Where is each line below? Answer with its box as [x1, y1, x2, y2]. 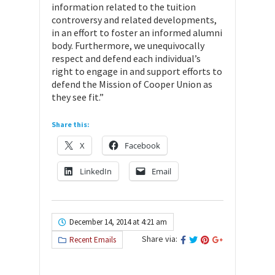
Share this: [52, 120, 90, 129]
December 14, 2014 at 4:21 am [69, 217, 167, 227]
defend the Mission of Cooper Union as [52, 78, 212, 90]
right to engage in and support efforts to [52, 65, 222, 77]
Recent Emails [69, 234, 116, 245]
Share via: [142, 233, 177, 244]
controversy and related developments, [52, 14, 217, 26]
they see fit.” [52, 91, 104, 103]
